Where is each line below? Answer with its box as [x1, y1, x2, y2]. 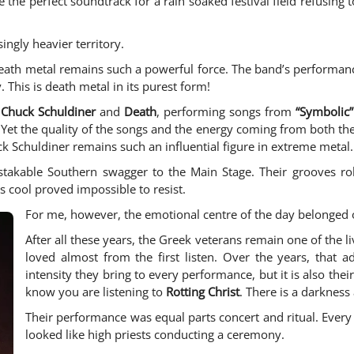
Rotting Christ [166, 284, 239, 300]
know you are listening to [25, 284, 166, 300]
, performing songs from [156, 104, 296, 120]
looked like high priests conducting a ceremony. [25, 326, 284, 343]
